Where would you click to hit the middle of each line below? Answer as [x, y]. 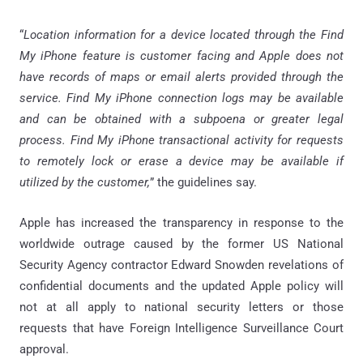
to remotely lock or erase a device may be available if [181, 161]
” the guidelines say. [203, 182]
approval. [44, 349]
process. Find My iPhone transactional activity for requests [181, 140]
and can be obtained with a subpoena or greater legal [181, 119]
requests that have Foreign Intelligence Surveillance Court [181, 328]
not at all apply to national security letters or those [181, 307]
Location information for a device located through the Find [184, 34]
